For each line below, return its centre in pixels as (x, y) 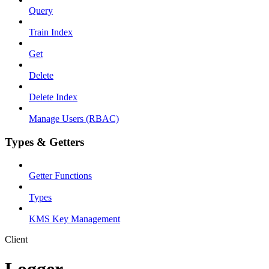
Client (16, 240)
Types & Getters (44, 142)
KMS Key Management (74, 219)
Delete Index (53, 97)
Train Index (51, 32)
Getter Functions (60, 176)
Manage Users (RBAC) (74, 118)
